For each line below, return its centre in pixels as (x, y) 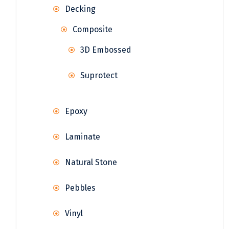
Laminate (83, 136)
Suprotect (99, 75)
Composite (93, 29)
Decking (80, 9)
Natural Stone (91, 162)
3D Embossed (106, 50)
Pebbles (80, 188)
